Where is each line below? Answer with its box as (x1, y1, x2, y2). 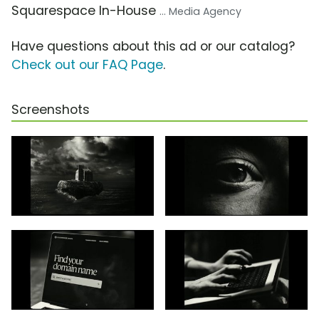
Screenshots (11, 101, 90, 119)
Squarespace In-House (11, 2, 159, 20)
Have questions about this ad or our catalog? (11, 38, 295, 56)
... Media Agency (159, 4, 241, 19)
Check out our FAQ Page (11, 56, 163, 74)
